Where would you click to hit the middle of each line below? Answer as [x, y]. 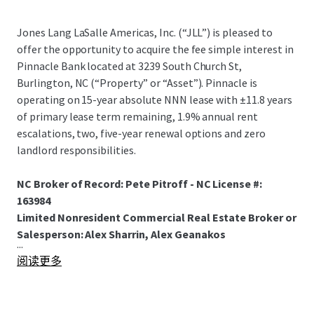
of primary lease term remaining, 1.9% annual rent [138, 116]
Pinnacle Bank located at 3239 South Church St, [130, 66]
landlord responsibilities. [76, 150]
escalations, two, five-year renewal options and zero [141, 133]
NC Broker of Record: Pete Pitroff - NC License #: [140, 184]
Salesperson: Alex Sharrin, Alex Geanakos [122, 234]
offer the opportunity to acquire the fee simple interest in [155, 49]
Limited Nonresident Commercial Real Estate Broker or [157, 217]
